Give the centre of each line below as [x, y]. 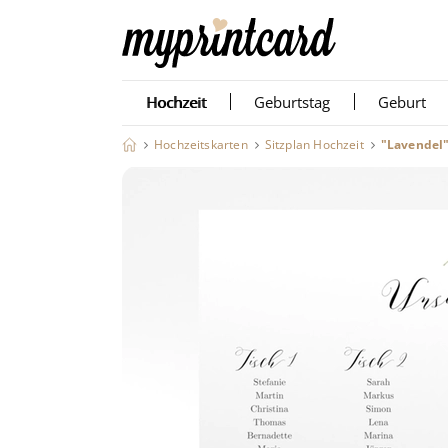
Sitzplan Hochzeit [314, 144]
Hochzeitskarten [201, 144]
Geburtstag [292, 102]
